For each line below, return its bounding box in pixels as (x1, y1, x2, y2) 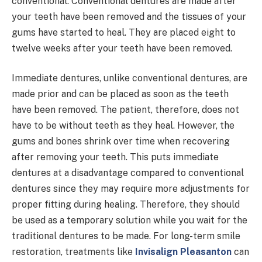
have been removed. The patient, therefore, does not (12, 104, 239, 116)
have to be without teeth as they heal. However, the (12, 120, 235, 132)
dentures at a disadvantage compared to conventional (12, 167, 244, 179)
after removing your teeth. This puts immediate (12, 151, 219, 163)
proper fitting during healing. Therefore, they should (12, 199, 240, 211)
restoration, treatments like (12, 246, 135, 258)
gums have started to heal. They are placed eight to (12, 26, 236, 38)
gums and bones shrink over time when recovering (12, 136, 230, 147)
